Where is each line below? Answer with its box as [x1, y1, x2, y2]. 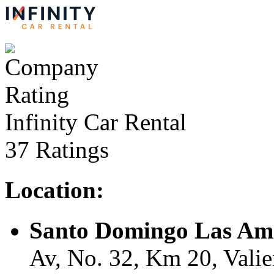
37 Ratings [5, 136, 109, 163]
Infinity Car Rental [5, 108, 187, 135]
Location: [5, 177, 104, 204]
